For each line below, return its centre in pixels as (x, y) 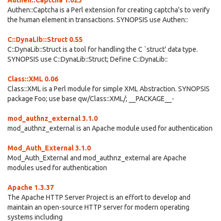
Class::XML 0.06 (33, 79)
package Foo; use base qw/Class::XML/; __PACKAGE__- (91, 99)
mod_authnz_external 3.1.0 (53, 118)
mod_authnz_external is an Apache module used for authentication (110, 128)
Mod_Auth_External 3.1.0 (49, 148)
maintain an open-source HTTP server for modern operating (98, 207)
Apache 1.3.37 (31, 187)
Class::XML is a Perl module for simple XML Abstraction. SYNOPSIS (109, 89)
